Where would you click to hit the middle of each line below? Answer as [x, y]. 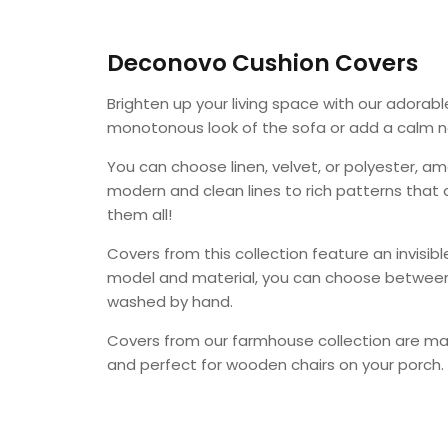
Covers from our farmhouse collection [251, 340]
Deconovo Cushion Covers [263, 62]
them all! [142, 214]
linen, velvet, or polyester [323, 166]
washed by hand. [170, 301]
